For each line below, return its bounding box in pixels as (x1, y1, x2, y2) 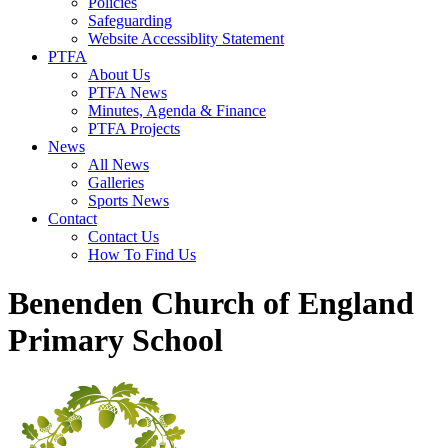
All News (88, 156, 149, 173)
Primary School (8, 322, 223, 359)
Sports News (88, 192, 169, 209)
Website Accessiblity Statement (88, 30, 284, 47)
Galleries (88, 174, 144, 191)
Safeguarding (88, 12, 172, 29)
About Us (88, 66, 150, 83)
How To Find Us (88, 246, 196, 263)
